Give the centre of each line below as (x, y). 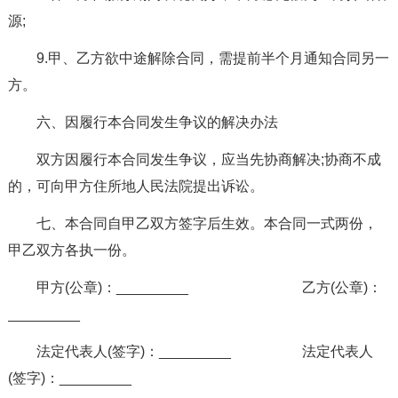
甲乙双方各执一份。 (72, 250)
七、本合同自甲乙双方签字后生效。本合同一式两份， (207, 223)
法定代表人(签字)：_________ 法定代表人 (204, 351)
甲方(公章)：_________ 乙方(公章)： (209, 287)
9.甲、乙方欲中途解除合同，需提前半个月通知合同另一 (212, 58)
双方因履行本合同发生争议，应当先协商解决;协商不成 (208, 159)
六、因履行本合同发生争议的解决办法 (157, 122)
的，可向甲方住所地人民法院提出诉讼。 (135, 186)
